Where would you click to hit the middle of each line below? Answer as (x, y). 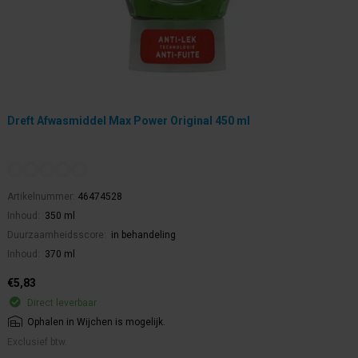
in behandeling (143, 235)
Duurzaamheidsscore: (58, 235)
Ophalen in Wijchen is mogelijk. (96, 322)
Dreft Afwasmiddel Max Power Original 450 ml (129, 121)
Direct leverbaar (62, 303)
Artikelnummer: (42, 197)
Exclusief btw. (37, 342)
